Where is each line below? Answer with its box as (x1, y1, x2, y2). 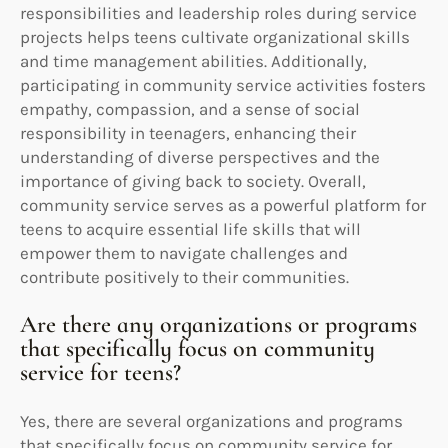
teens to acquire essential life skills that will (20, 218, 361, 239)
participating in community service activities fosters (20, 74, 426, 95)
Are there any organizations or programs (20, 309, 417, 339)
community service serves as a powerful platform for (20, 194, 426, 215)
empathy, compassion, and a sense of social (20, 98, 360, 119)
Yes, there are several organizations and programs (20, 410, 403, 431)
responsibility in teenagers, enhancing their (20, 122, 356, 143)
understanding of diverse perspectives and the (20, 146, 380, 167)
